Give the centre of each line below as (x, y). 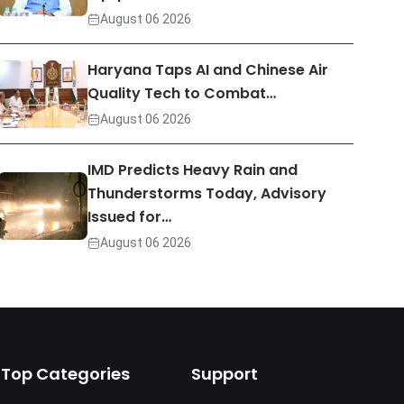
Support (224, 374)
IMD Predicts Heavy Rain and (193, 170)
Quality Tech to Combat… (182, 93)
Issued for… (130, 217)
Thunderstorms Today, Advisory (207, 193)
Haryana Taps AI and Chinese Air (208, 70)
